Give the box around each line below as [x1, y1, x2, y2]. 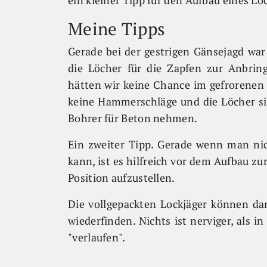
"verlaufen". [68, 230, 126, 244]
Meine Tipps [68, 17, 166, 40]
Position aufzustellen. [68, 170, 177, 185]
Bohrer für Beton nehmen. [68, 111, 198, 125]
